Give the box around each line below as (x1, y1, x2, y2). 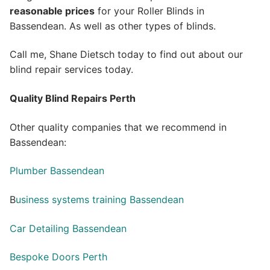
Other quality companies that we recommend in (10, 121, 227, 133)
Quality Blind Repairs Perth (10, 92, 136, 105)
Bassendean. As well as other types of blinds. (10, 19, 216, 32)
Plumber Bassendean (10, 165, 104, 177)
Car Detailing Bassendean (10, 222, 127, 234)
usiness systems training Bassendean (16, 193, 184, 206)
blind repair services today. (10, 63, 133, 76)
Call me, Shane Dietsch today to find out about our (10, 48, 243, 61)
